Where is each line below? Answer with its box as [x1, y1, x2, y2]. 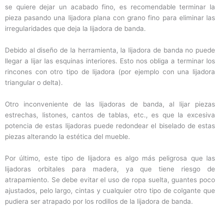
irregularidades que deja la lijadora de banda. [5, 25, 146, 33]
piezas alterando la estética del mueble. [5, 133, 130, 141]
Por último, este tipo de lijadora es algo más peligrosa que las [5, 154, 215, 163]
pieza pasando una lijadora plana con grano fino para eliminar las [5, 14, 215, 22]
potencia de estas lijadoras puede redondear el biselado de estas [5, 122, 215, 130]
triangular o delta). [5, 79, 63, 87]
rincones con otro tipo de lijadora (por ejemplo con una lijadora [5, 68, 215, 76]
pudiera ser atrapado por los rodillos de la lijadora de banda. [5, 197, 193, 206]
